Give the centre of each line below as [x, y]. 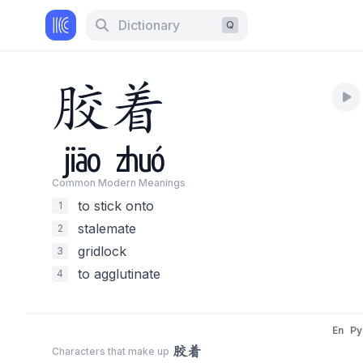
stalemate [107, 228]
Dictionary [149, 25]
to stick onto [116, 206]
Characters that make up [111, 351]
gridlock [102, 251]
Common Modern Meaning [116, 183]
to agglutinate [119, 274]
